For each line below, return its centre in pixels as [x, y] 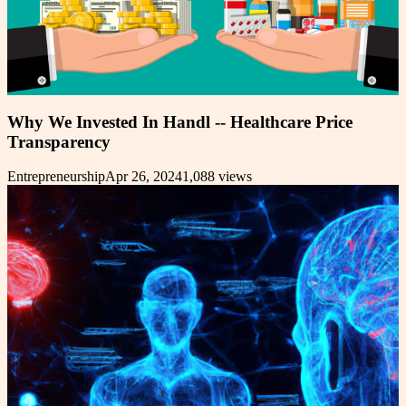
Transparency [59, 141]
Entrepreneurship [56, 177]
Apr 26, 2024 [144, 177]
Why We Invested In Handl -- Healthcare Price [180, 121]
